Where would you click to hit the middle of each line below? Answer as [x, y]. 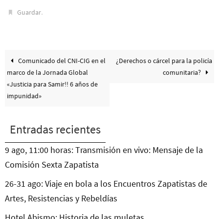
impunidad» [24, 96]
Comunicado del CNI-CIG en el [61, 60]
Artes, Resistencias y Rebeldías [61, 198]
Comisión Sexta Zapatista [52, 164]
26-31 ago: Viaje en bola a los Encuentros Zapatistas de [106, 183]
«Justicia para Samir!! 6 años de [53, 84]
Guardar [29, 12]
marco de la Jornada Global [48, 72]
